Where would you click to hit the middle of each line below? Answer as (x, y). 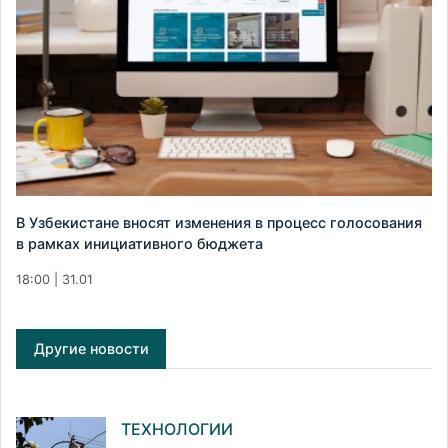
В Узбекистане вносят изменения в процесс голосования (219, 223)
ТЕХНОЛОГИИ (177, 429)
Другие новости (91, 349)
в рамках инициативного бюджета (139, 244)
